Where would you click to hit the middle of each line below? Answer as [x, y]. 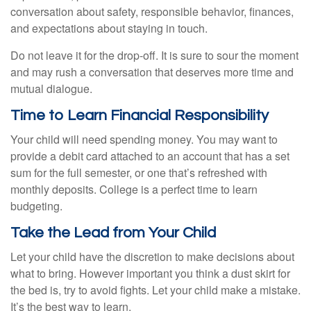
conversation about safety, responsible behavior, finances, [152, 12]
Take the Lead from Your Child [113, 233]
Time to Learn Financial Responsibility [140, 116]
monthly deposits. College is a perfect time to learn [134, 190]
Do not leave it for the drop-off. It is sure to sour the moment [154, 56]
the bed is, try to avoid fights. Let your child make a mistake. [155, 290]
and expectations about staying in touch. [109, 28]
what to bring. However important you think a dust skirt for [150, 274]
